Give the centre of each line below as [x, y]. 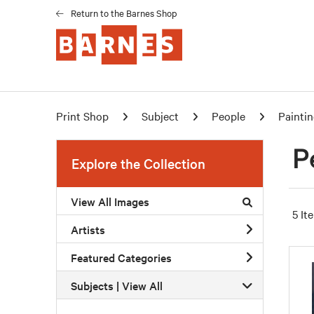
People [228, 116]
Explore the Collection [138, 163]
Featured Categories [121, 257]
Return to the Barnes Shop [124, 13]
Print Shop [82, 116]
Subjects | [96, 285]
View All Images [110, 201]
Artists [88, 229]
